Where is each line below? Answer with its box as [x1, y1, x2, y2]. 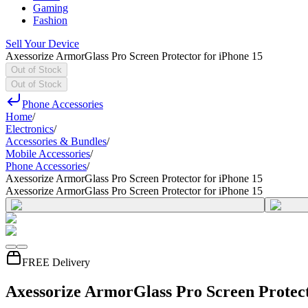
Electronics [5, 123, 54, 135]
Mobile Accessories [5, 148, 90, 159]
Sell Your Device [5, 38, 79, 49]
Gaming [33, 2, 68, 14]
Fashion [33, 14, 67, 26]
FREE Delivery [22, 256, 90, 268]
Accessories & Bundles [5, 135, 107, 147]
